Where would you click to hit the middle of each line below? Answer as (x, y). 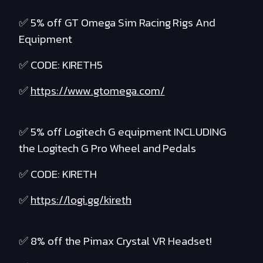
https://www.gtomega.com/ (97, 91)
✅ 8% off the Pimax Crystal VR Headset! (115, 241)
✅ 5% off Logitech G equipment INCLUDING (123, 132)
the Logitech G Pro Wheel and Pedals (108, 149)
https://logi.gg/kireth (81, 200)
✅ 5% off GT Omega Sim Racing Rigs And (117, 23)
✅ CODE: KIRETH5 (61, 65)
